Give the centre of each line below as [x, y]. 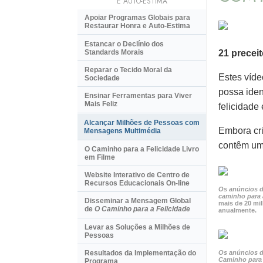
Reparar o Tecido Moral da [128, 70]
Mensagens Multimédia [122, 131]
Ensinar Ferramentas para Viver [138, 96]
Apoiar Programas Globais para [137, 18]
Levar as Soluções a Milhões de [137, 227]
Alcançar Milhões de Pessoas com [142, 122]
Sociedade [102, 78]
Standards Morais [114, 52]
